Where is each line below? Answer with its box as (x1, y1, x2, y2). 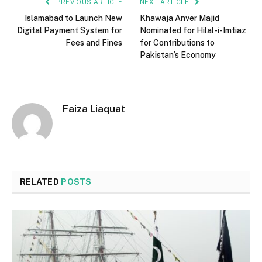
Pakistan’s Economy (140, 50, 216, 60)
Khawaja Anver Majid (140, 13, 219, 23)
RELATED (20, 177, 61, 187)
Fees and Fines (65, 38, 122, 48)
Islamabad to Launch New (25, 13, 122, 23)
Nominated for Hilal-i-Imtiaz (140, 26, 246, 36)
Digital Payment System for (17, 26, 122, 36)
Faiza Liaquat (63, 103, 125, 115)
